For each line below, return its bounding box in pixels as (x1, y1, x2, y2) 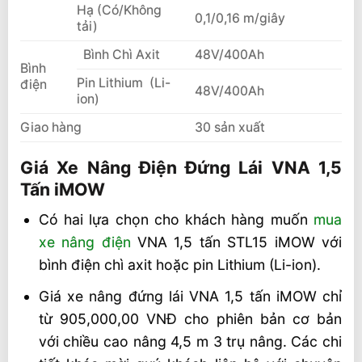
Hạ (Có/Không (77, 2, 162, 19)
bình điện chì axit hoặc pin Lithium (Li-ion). (38, 256, 321, 274)
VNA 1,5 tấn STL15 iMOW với (130, 234, 342, 251)
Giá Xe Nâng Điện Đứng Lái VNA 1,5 (20, 157, 342, 178)
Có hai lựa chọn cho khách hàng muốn (38, 211, 314, 229)
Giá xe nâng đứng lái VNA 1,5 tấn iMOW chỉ (38, 287, 342, 305)
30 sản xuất (194, 120, 265, 136)
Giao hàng (20, 120, 82, 136)
